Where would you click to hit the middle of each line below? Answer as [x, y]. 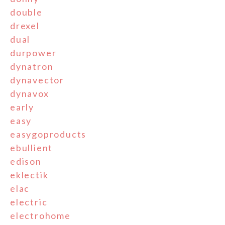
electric [29, 202]
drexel [25, 26]
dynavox [30, 94]
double [26, 12]
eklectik [29, 175]
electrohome [40, 216]
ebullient [32, 148]
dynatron [32, 67]
